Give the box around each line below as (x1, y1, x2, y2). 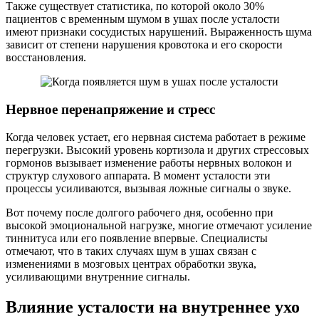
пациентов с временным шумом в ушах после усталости (6, 13, 280, 26)
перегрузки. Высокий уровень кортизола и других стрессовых (6, 143, 309, 156)
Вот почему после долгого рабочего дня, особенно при (6, 206, 273, 219)
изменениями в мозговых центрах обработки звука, (6, 257, 256, 270)
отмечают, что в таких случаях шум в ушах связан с (6, 244, 256, 257)
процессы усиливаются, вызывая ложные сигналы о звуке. (6, 182, 291, 194)
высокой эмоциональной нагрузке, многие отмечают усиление (6, 219, 312, 231)
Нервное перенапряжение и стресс (6, 101, 215, 117)
